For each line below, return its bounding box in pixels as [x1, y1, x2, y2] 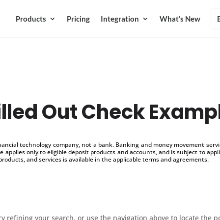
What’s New [159, 14, 200, 23]
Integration [100, 14, 139, 23]
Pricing [66, 14, 90, 23]
